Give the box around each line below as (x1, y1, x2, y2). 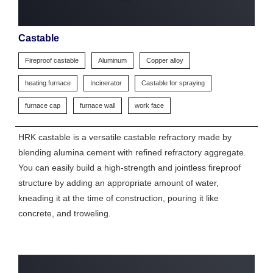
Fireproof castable (25, 57, 79, 65)
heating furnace (25, 79, 71, 87)
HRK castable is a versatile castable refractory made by (18, 132, 232, 143)
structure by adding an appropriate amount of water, (18, 178, 219, 188)
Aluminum (98, 57, 127, 65)
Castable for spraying (141, 79, 205, 87)
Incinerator (90, 79, 122, 87)
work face (135, 102, 164, 110)
